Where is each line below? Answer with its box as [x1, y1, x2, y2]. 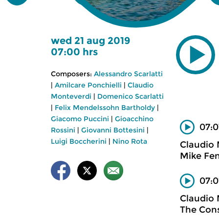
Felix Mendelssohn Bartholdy [55, 103, 155, 112]
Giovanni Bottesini [81, 126, 145, 134]
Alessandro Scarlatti [94, 69, 163, 78]
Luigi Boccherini [51, 137, 107, 146]
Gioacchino [115, 114, 153, 123]
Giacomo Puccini [51, 114, 109, 123]
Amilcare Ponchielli [55, 81, 122, 89]
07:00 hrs [51, 46, 98, 58]
